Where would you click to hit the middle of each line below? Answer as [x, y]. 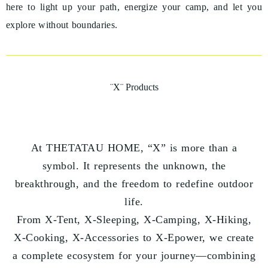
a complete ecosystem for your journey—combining [134, 256]
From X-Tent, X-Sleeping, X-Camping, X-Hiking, [134, 220]
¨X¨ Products [134, 87]
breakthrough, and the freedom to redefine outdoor [134, 184]
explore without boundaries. [62, 25]
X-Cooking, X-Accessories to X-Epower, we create [134, 238]
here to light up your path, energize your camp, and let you [134, 7]
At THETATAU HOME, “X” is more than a [134, 148]
